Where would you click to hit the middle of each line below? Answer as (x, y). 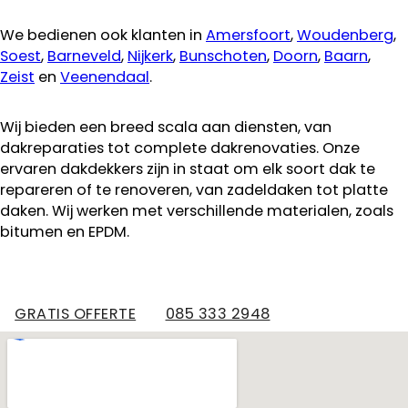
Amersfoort (248, 35)
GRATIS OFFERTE (76, 313)
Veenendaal (105, 76)
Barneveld (84, 56)
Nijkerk (150, 56)
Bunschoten (223, 56)
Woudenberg (345, 35)
